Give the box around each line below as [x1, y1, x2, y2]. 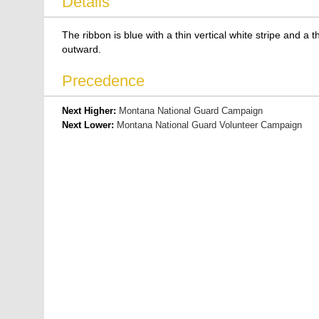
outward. [61, 43, 101, 55]
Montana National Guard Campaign [118, 105, 263, 116]
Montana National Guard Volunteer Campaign [116, 120, 302, 130]
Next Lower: [61, 120, 117, 130]
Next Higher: [61, 105, 119, 116]
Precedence [61, 72, 145, 90]
